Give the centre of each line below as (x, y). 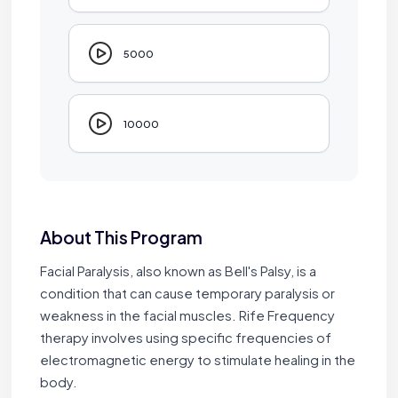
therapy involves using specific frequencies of (185, 337)
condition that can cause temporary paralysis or (187, 293)
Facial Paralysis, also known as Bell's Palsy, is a (178, 271)
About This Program (121, 237)
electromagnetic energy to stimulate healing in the (197, 359)
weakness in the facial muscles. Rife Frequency (187, 315)
